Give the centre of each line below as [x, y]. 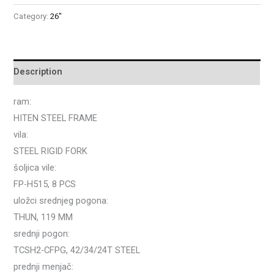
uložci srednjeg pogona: [61, 201]
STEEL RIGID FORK [51, 151]
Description [38, 72]
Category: [32, 16]
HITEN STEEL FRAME [56, 118]
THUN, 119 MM [43, 217]
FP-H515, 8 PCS [45, 184]
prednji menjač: [44, 267]
